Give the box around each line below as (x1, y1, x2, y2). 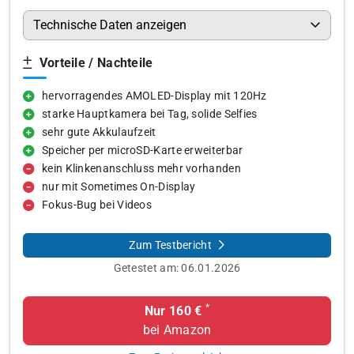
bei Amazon (142, 322, 212, 337)
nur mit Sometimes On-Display (42, 180, 196, 194)
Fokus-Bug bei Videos (42, 198, 152, 212)
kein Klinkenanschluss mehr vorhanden (42, 162, 241, 175)
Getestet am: (113, 262, 182, 274)
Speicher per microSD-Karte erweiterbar (42, 144, 243, 157)
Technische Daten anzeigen (33, 17, 186, 32)
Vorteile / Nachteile (36, 55, 153, 70)
